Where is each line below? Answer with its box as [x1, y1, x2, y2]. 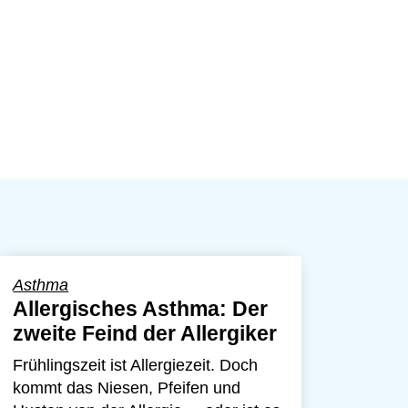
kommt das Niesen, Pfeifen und [13, 379, 241, 397]
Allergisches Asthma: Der [13, 297, 269, 321]
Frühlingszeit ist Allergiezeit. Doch [13, 356, 259, 374]
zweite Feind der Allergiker [13, 321, 278, 345]
